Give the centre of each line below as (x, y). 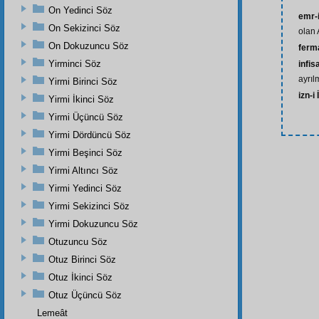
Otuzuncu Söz (78, 241)
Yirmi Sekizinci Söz (89, 206)
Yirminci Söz (75, 63)
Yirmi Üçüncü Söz (86, 117)
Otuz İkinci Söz (80, 277)
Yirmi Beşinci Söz (85, 152)
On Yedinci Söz (80, 10)
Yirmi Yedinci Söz (85, 188)
